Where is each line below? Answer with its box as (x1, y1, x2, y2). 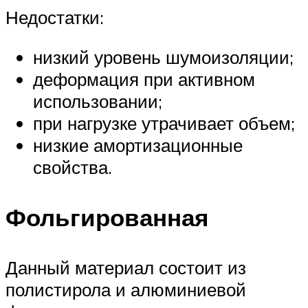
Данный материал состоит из (5, 256, 246, 279)
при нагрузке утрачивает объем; (33, 111, 295, 134)
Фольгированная (5, 202, 208, 233)
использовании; (33, 89, 162, 112)
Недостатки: (5, 6, 104, 29)
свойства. (33, 155, 112, 178)
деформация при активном (33, 67, 255, 90)
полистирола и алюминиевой (5, 278, 246, 301)
